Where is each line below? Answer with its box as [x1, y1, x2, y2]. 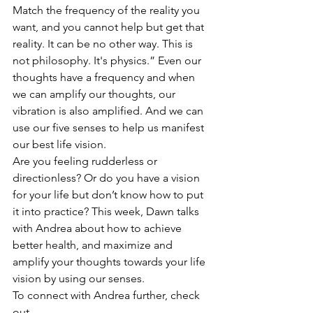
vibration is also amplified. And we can [13, 104, 206, 117]
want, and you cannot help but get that [13, 20, 207, 34]
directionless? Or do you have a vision [13, 171, 203, 184]
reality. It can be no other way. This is [13, 37, 196, 50]
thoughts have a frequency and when [13, 71, 198, 84]
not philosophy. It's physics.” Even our [13, 54, 204, 67]
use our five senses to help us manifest [13, 121, 207, 134]
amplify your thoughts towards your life [13, 255, 208, 268]
